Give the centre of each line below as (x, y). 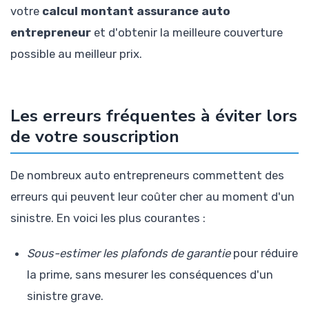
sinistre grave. (65, 296)
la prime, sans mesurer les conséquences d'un (150, 274)
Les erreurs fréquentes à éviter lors (154, 116)
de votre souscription (95, 137)
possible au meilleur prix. (76, 54)
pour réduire (264, 253)
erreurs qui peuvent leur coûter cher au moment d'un (152, 197)
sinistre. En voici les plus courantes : (108, 218)
